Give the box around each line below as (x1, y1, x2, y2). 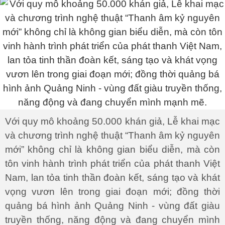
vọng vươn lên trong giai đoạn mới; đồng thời (5, 186, 220, 197)
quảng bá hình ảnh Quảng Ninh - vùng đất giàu (5, 200, 220, 211)
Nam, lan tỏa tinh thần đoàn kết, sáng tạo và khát (5, 172, 220, 183)
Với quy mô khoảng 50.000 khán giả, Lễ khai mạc (5, 116, 220, 127)
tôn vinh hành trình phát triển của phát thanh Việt (5, 158, 220, 169)
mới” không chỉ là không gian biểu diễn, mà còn (5, 144, 220, 155)
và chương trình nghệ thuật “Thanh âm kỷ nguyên (5, 130, 220, 141)
